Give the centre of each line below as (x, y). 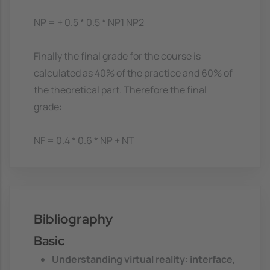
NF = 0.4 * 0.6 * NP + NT (84, 141)
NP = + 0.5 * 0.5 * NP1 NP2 (89, 23)
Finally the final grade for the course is (117, 56)
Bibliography (73, 219)
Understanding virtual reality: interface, (144, 259)
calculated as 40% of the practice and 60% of (133, 73)
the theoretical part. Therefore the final (120, 90)
